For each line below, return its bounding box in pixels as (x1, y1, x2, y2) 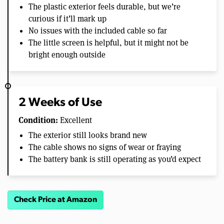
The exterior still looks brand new (28, 130, 147, 140)
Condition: (18, 114, 58, 125)
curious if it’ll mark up (28, 13, 106, 24)
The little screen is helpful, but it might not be (28, 37, 188, 48)
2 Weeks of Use (18, 97, 102, 109)
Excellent (58, 115, 92, 125)
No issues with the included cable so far (28, 25, 167, 36)
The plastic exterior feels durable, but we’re (28, 1, 180, 12)
